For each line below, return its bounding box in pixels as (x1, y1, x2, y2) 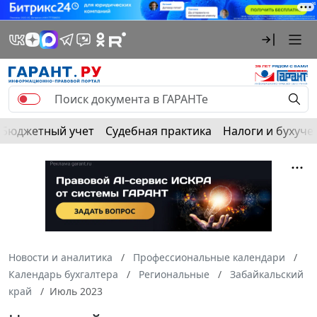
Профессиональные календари (133, 250, 285, 264)
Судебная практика (105, 122, 212, 139)
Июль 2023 (50, 284, 103, 298)
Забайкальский (230, 267, 304, 281)
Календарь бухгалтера (8, 267, 118, 281)
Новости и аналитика (8, 250, 113, 264)
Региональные (139, 267, 209, 281)
